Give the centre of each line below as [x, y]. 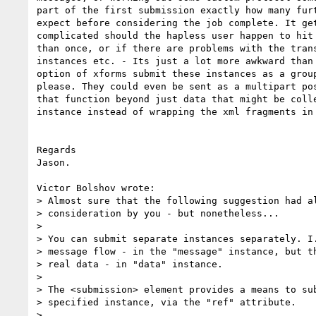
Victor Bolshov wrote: [96, 188]
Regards [56, 150]
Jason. [54, 162]
